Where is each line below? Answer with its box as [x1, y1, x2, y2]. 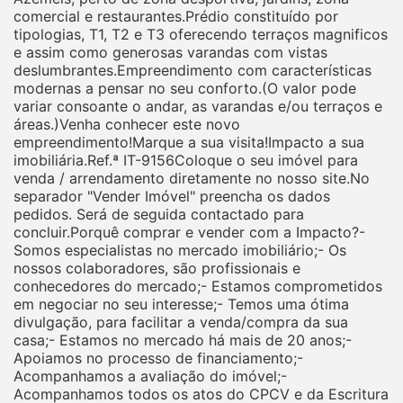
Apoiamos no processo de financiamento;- [13, 349, 303, 368]
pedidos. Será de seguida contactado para [13, 205, 304, 224]
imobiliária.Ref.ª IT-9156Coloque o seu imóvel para [13, 151, 358, 170]
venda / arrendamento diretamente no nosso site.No [13, 169, 370, 188]
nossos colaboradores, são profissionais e [13, 259, 300, 278]
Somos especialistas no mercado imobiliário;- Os [13, 241, 346, 260]
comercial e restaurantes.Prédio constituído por [13, 7, 338, 26]
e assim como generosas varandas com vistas [13, 43, 327, 62]
